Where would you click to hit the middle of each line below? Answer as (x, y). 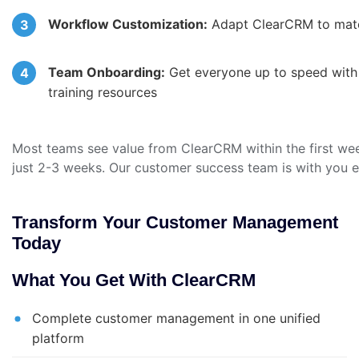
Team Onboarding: (107, 73)
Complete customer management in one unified (176, 319)
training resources (103, 93)
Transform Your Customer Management (175, 223)
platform (58, 339)
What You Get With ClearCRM (134, 280)
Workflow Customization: (128, 24)
